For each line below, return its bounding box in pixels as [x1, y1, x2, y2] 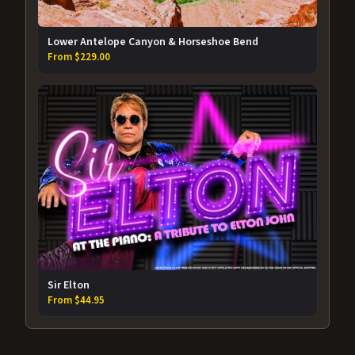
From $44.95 [48, 292, 105, 307]
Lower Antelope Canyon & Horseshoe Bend [48, 34, 259, 51]
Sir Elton [48, 277, 90, 293]
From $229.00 [48, 50, 111, 65]
